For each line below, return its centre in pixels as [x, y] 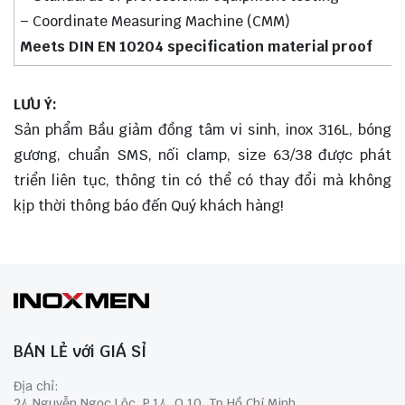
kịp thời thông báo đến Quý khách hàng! [149, 205]
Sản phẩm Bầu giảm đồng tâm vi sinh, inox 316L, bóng [202, 129]
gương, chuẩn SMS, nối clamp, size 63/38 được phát [202, 155]
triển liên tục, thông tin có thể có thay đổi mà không [202, 180]
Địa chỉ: [36, 386]
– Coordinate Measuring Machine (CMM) [155, 22]
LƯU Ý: [35, 104]
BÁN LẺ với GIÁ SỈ [80, 351]
